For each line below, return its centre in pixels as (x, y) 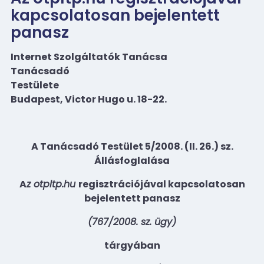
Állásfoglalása (132, 160)
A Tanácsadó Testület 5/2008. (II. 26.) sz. (132, 146)
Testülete (35, 85)
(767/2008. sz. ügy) (132, 222)
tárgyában (132, 245)
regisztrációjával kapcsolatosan (161, 184)
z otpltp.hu (52, 184)
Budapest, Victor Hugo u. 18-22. (89, 99)
